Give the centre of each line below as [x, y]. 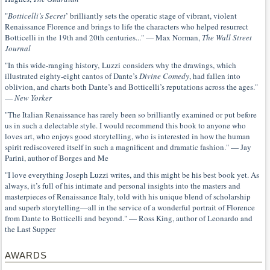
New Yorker [33, 98]
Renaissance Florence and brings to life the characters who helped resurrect [127, 27]
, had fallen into [215, 76]
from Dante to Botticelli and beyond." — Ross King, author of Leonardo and [129, 218]
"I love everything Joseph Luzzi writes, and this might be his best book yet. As [132, 175]
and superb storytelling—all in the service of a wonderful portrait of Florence [130, 207]
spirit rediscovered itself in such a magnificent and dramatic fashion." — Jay [128, 147]
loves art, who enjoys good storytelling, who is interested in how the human [127, 136]
